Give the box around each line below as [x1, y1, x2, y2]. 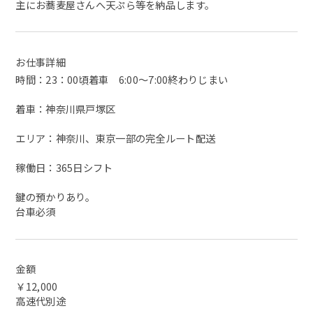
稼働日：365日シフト [15, 160, 113, 175]
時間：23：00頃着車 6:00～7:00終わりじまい [15, 72, 228, 87]
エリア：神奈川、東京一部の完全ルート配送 [15, 131, 216, 146]
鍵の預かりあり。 [15, 189, 96, 205]
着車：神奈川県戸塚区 [15, 101, 116, 117]
